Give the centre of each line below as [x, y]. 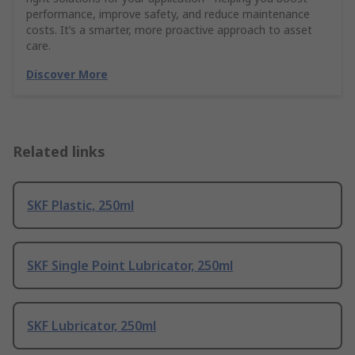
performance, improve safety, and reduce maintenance [168, 14]
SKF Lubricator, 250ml [92, 326]
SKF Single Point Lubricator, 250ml [130, 266]
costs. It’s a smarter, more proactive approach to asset [169, 30]
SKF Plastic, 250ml [80, 206]
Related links [59, 152]
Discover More [67, 74]
